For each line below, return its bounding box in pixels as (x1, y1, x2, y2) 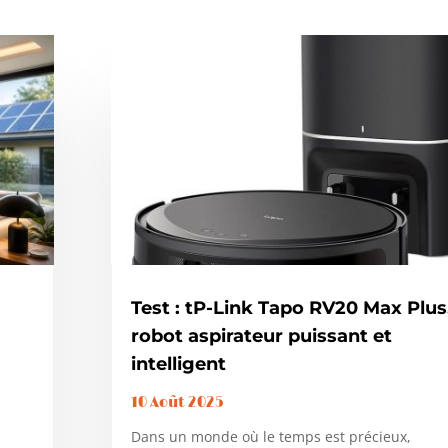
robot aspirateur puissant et (130, 325, 392, 348)
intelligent (130, 353, 226, 376)
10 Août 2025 (130, 394, 224, 412)
